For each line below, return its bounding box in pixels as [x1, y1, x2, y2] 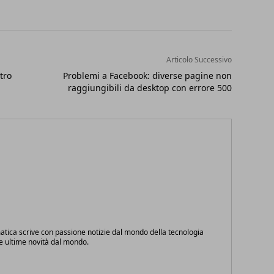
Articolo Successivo [166, 54, 232, 65]
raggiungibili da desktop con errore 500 [67, 82, 232, 94]
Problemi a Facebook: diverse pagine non [62, 70, 232, 82]
